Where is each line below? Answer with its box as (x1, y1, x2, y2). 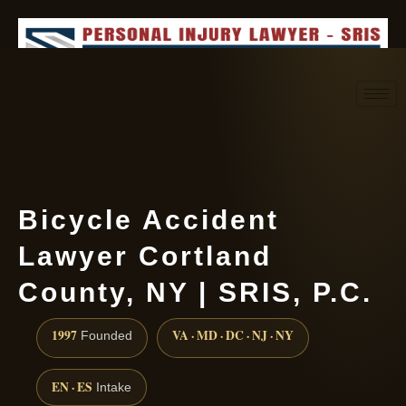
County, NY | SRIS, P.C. (18, 277, 372, 307)
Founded (77, 329, 132, 343)
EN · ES (52, 378, 92, 397)
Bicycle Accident (18, 205, 279, 235)
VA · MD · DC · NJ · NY (172, 326, 294, 345)
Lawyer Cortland (18, 241, 272, 271)
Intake (92, 381, 131, 395)
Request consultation (160, 128, 301, 140)
